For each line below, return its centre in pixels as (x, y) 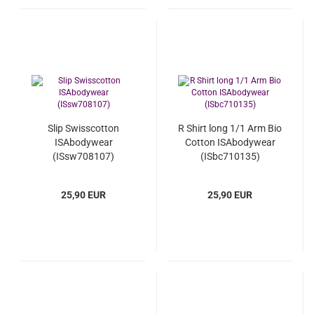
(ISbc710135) (230, 156)
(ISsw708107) (83, 156)
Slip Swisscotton (83, 128)
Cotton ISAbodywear (230, 142)
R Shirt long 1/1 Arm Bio (230, 128)
